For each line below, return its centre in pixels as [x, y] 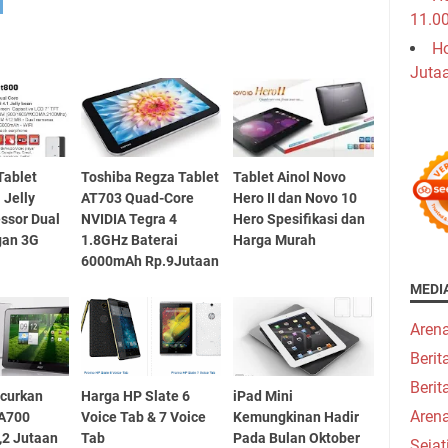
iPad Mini [263, 395]
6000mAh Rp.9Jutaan [149, 260]
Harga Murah [275, 239]
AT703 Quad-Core [137, 197]
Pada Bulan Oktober [297, 437]
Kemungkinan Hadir [296, 416]
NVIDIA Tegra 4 [128, 218]
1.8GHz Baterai [129, 239]
